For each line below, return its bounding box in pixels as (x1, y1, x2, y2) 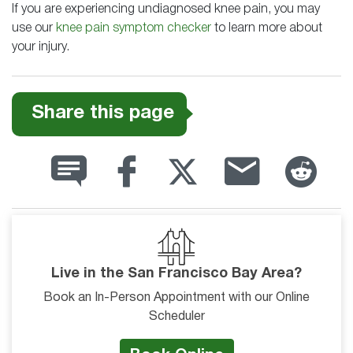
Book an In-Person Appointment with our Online (43, 292, 310, 303)
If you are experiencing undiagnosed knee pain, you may (12, 3, 320, 15)
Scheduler (148, 310, 205, 322)
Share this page (31, 104, 174, 122)
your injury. (12, 41, 69, 53)
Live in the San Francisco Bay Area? (51, 266, 302, 281)
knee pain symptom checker (56, 22, 211, 34)
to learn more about (211, 22, 322, 34)
